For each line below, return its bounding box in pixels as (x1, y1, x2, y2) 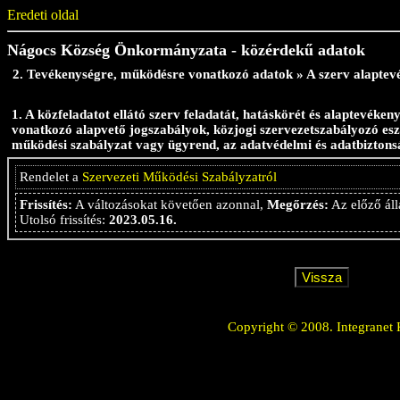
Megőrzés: (267, 197, 329, 212)
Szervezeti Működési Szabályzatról (82, 170, 277, 184)
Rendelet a (20, 170, 82, 184)
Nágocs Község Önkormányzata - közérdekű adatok (7, 41, 365, 59)
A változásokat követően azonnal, (72, 197, 267, 212)
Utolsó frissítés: (20, 212, 109, 227)
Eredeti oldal (7, 7, 79, 22)
